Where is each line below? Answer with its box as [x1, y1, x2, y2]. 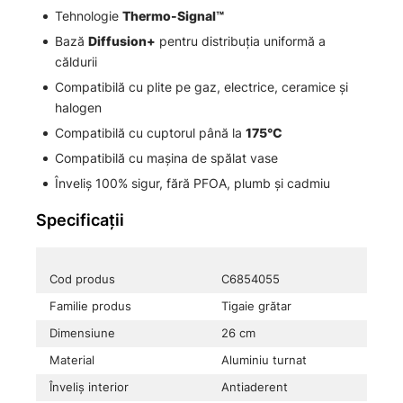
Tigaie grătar [221, 299, 291, 314]
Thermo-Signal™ [122, 8, 224, 24]
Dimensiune [49, 326, 115, 341]
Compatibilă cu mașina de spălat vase [55, 150, 278, 166]
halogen [55, 100, 102, 116]
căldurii [55, 54, 97, 70]
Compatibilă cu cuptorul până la [55, 125, 246, 141]
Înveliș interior [49, 380, 129, 395]
